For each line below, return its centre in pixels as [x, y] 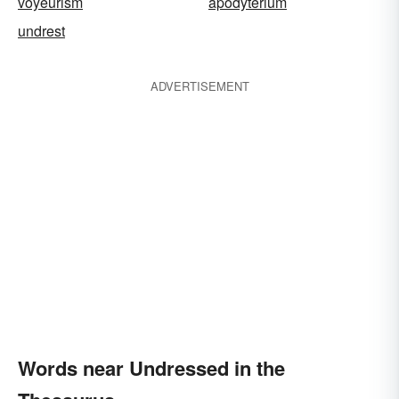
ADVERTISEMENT [199, 86]
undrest [41, 31]
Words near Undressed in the [151, 368]
